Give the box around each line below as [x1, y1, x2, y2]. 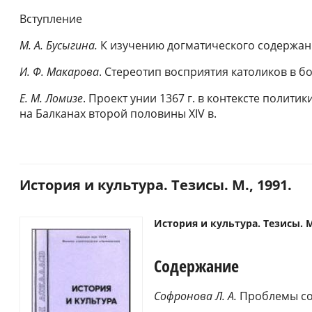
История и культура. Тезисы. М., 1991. [19, 175, 292, 195]
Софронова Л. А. [154, 288, 237, 304]
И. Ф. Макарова [19, 64, 99, 80]
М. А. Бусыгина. [19, 38, 97, 54]
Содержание [154, 253, 239, 277]
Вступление [19, 11, 82, 27]
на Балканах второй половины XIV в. [19, 106, 217, 122]
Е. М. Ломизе [19, 91, 83, 107]
